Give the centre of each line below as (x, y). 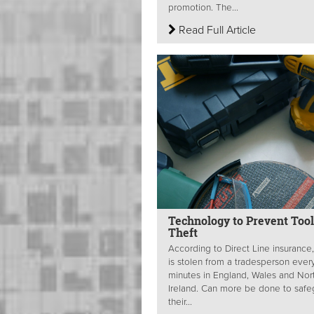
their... (180, 302)
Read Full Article (216, 30)
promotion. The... (203, 7)
